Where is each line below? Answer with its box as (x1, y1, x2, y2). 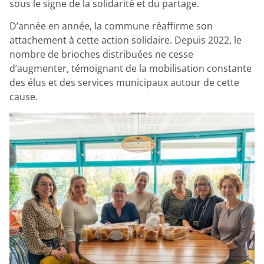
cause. (9, 90, 40, 104)
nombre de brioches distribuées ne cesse (9, 48, 193, 61)
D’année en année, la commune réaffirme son (9, 19, 213, 33)
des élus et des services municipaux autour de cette (9, 76, 239, 90)
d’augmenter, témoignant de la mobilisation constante (9, 62, 252, 75)
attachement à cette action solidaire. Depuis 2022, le (9, 34, 242, 47)
